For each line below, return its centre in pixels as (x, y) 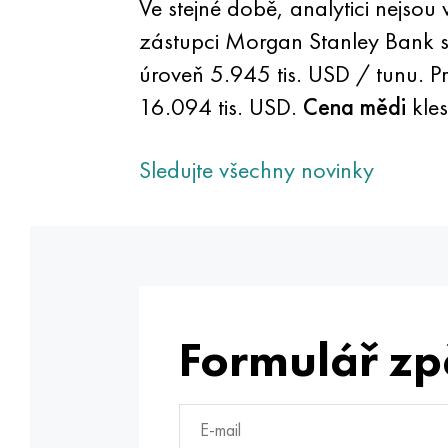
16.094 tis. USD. (220, 106)
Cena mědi (354, 106)
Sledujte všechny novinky (256, 169)
